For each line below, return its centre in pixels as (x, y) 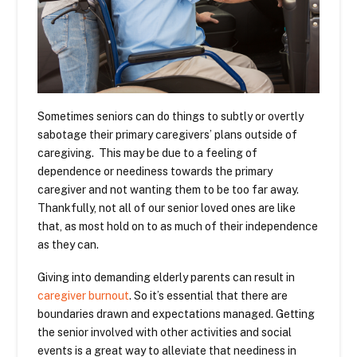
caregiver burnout (84, 296)
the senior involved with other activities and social (165, 333)
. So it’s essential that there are (209, 296)
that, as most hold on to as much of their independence (178, 226)
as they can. (71, 244)
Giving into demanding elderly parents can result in (167, 278)
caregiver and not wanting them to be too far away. (169, 189)
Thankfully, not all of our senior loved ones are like (167, 208)
